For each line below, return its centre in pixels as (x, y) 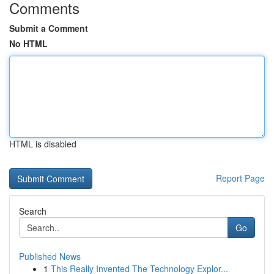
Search (33, 211)
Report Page (240, 178)
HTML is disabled (43, 144)
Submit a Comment (49, 28)
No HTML (28, 43)
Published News (50, 256)
